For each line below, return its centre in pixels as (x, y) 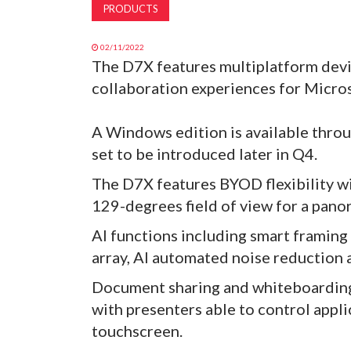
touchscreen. (137, 330)
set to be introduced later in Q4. (204, 153)
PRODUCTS (130, 9)
